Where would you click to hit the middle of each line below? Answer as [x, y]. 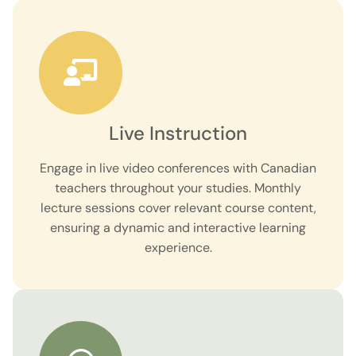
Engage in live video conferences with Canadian [178, 168]
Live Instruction [178, 133]
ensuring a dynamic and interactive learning [178, 228]
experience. [178, 248]
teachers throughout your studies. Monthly [178, 188]
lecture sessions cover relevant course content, [178, 208]
